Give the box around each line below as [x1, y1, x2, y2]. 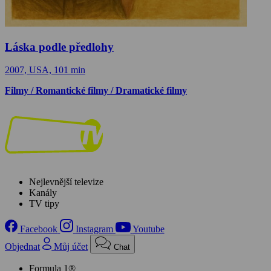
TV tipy [29, 198, 59, 209]
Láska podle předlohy [5, 40, 114, 53]
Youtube [132, 223, 165, 234]
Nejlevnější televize [29, 177, 103, 188]
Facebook [20, 223, 58, 234]
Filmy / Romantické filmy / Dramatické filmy [5, 85, 187, 96]
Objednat [5, 241, 40, 252]
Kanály [29, 188, 57, 198]
